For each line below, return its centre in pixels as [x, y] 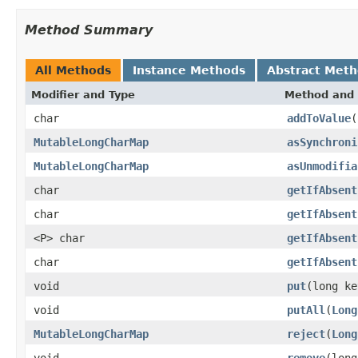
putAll [306, 310]
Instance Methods [189, 70]
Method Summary [89, 30]
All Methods [73, 70]
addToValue [319, 118]
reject [306, 334]
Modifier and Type [83, 94]
